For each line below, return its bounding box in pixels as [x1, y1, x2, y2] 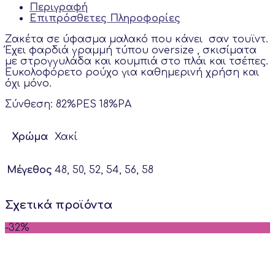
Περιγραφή [29, 1, 88, 13]
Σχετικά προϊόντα [5, 198, 112, 211]
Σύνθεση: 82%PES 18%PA [5, 98, 131, 110]
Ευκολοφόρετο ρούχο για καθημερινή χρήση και [5, 66, 259, 78]
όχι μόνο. [5, 77, 52, 89]
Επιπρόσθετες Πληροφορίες [29, 12, 180, 24]
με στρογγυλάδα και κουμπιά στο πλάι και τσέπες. [5, 55, 268, 67]
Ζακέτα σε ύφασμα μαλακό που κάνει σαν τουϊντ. [5, 33, 268, 45]
